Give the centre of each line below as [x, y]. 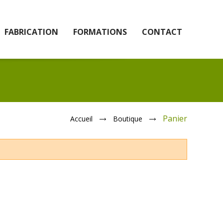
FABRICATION [31, 32]
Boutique [128, 119]
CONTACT [162, 32]
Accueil [81, 119]
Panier [175, 118]
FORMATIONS [100, 32]
